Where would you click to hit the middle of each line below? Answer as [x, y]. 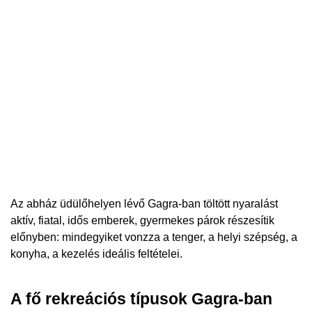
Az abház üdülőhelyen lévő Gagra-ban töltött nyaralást [144, 204]
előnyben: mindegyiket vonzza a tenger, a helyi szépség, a [154, 237]
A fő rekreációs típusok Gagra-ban [141, 298]
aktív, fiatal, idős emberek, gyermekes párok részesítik [142, 221]
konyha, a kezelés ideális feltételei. [96, 254]
